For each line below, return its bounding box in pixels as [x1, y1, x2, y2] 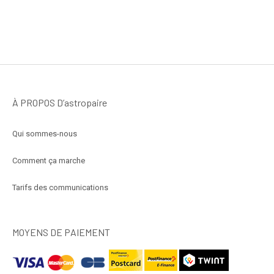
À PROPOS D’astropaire [12, 96, 107, 108]
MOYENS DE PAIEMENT [12, 226, 110, 238]
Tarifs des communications [12, 182, 108, 192]
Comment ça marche [12, 155, 85, 165]
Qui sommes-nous [12, 128, 77, 138]
